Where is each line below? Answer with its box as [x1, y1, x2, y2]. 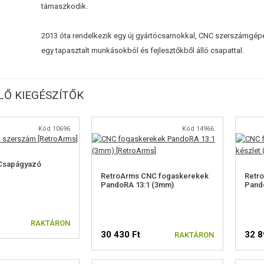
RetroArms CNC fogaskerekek [100, 171, 209, 180]
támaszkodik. [41, 1, 88, 11]
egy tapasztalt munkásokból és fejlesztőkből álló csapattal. [41, 45, 245, 55]
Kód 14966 [181, 124, 214, 133]
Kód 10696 [38, 124, 70, 133]
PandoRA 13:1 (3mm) [100, 180, 174, 189]
